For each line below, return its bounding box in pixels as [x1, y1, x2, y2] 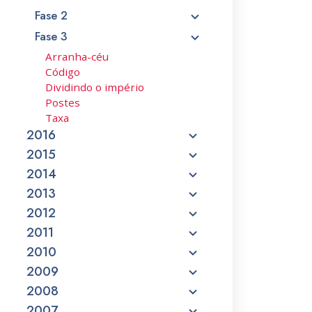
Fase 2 [35, 7, 68, 24]
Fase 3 [35, 28, 68, 45]
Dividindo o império [45, 80, 144, 94]
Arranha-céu [45, 49, 109, 63]
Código [45, 65, 80, 79]
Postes [45, 95, 80, 109]
